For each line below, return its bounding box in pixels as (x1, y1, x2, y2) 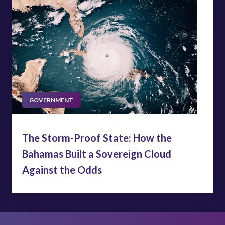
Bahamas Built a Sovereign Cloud (22, 147, 171, 160)
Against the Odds (22, 163, 102, 176)
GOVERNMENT (29, 96, 74, 104)
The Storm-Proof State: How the (22, 131, 172, 144)
